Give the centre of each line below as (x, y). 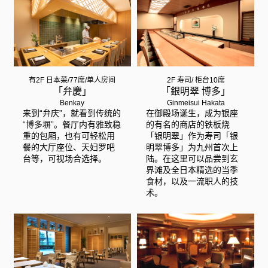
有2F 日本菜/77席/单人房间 (72, 80)
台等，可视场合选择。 (64, 158)
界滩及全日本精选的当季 (192, 170)
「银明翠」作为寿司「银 (192, 135)
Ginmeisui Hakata (196, 103)
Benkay (72, 103)
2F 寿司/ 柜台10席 (196, 80)
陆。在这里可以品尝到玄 (192, 158)
